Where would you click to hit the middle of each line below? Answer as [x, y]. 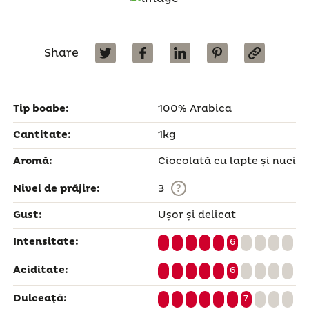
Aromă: [32, 161]
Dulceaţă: [40, 299]
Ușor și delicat [197, 215]
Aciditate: [40, 270]
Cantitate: [42, 135]
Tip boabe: [41, 109]
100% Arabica [195, 109]
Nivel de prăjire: [56, 189]
